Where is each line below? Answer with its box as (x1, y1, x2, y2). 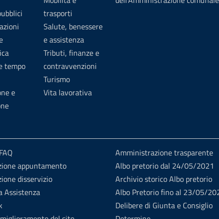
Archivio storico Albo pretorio (115, 173, 212, 185)
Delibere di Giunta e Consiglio (115, 199, 213, 211)
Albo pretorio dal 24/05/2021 (115, 160, 214, 172)
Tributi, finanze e (44, 47, 99, 59)
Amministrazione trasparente (115, 147, 213, 158)
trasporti (44, 7, 72, 19)
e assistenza (44, 34, 84, 45)
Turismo (44, 73, 70, 85)
